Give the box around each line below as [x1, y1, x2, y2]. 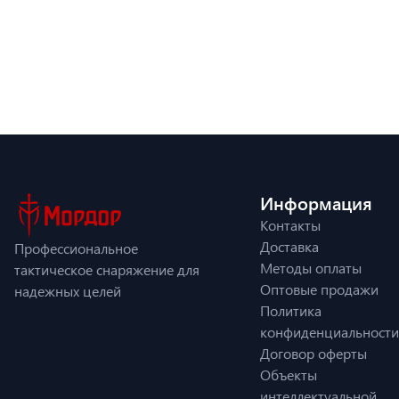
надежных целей [14, 281, 121, 300]
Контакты [260, 216, 321, 234]
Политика [260, 301, 322, 320]
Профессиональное [14, 238, 138, 257]
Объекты [260, 365, 317, 384]
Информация [260, 191, 372, 215]
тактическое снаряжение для [14, 259, 199, 279]
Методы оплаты [260, 258, 362, 277]
